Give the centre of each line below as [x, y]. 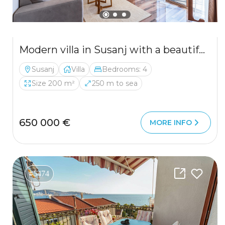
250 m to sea [115, 83]
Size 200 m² [53, 83]
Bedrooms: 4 [125, 69]
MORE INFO [171, 123]
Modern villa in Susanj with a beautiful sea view [202, 50]
